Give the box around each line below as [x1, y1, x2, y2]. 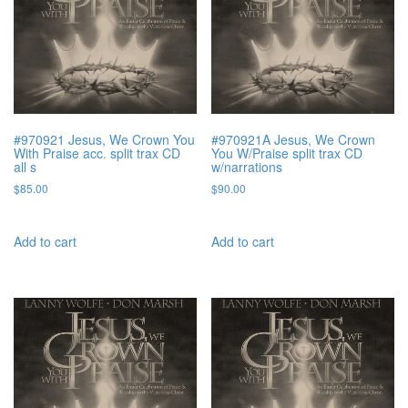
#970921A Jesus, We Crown [211, 130, 376, 149]
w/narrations [211, 158, 283, 177]
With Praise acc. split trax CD [14, 144, 180, 163]
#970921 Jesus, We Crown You [14, 130, 195, 149]
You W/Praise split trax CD [211, 144, 363, 163]
